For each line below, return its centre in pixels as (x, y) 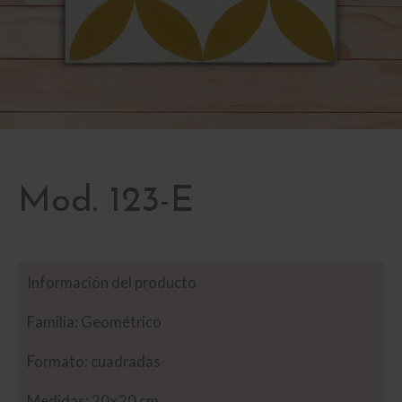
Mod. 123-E (106, 201)
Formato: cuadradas (94, 361)
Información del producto (112, 282)
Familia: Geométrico (94, 321)
